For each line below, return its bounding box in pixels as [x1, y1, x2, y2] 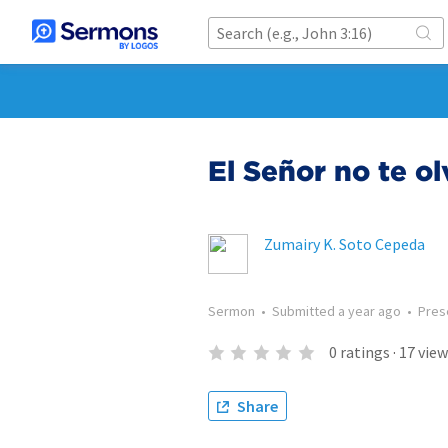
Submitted [272, 302, 338, 320]
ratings [339, 342, 390, 362]
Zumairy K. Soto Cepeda [264, 234, 425, 254]
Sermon [208, 302, 255, 320]
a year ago [338, 302, 401, 320]
